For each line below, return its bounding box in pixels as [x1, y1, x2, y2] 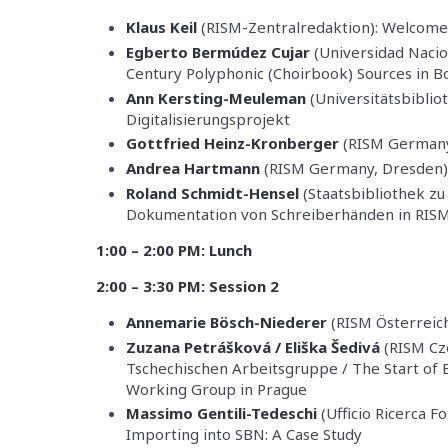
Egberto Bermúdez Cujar [126, 41, 310, 62]
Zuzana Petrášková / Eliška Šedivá [126, 336, 380, 357]
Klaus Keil [126, 17, 197, 37]
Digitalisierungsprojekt [126, 108, 290, 129]
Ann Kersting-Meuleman [126, 87, 306, 108]
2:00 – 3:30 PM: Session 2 [96, 275, 279, 296]
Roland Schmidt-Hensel [126, 182, 299, 203]
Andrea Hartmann [126, 158, 260, 178]
